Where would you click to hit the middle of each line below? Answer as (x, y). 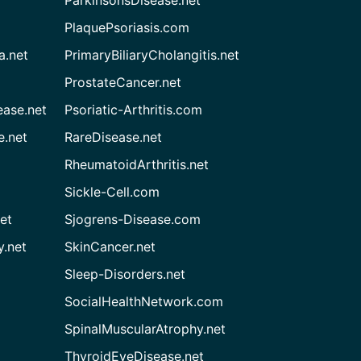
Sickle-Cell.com (112, 191)
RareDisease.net (114, 137)
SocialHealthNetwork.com (144, 301)
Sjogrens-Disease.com (133, 219)
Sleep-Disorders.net (125, 274)
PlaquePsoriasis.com (127, 27)
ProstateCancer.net (123, 82)
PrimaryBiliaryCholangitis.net (152, 54)
